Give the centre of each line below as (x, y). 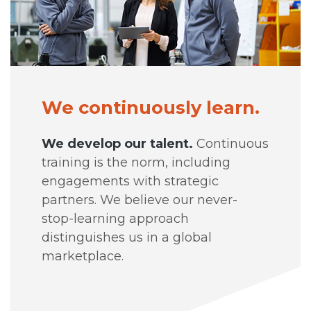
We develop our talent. (118, 144)
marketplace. (83, 257)
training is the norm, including (136, 163)
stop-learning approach (116, 219)
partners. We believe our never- (140, 200)
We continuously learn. (151, 108)
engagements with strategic (131, 182)
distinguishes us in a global (127, 238)
